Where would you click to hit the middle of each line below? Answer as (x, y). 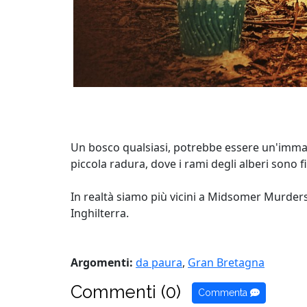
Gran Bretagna (226, 262)
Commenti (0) (126, 292)
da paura (159, 262)
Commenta (224, 293)
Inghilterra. (100, 213)
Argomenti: (102, 262)
